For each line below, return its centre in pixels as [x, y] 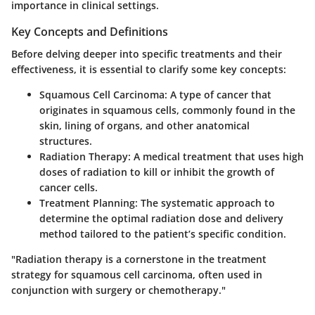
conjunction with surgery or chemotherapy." [118, 290]
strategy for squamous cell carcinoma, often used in [137, 274]
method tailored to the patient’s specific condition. [163, 233]
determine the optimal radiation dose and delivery [161, 218]
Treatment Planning [87, 202]
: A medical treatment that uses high [216, 156]
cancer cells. [69, 187]
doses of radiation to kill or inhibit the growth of [157, 172]
